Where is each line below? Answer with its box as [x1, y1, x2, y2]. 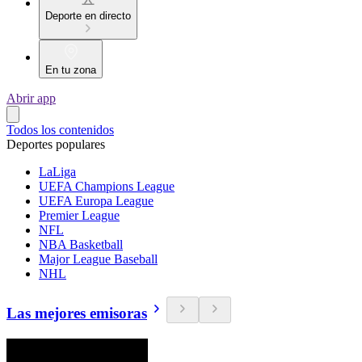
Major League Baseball [39, 252, 158, 267]
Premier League [39, 208, 120, 223]
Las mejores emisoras [6, 304, 147, 322]
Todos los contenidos [6, 123, 114, 137]
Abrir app [6, 91, 56, 106]
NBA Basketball [39, 238, 123, 252]
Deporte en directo [45, 10, 131, 23]
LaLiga [39, 165, 76, 179]
